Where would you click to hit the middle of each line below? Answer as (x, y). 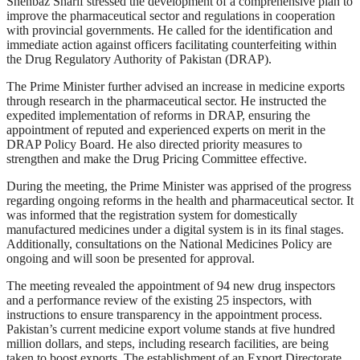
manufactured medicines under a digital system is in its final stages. (175, 229)
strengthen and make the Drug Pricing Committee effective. (157, 158)
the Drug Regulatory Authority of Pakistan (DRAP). (139, 59)
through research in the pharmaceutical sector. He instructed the (166, 100)
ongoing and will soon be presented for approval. (131, 258)
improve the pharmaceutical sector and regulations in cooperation (171, 15)
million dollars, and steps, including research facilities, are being (168, 343)
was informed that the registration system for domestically (152, 215)
